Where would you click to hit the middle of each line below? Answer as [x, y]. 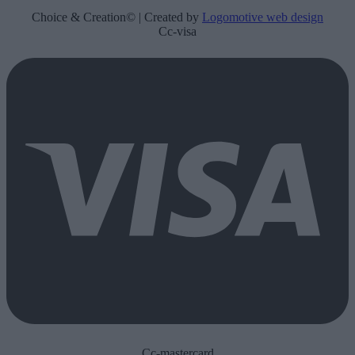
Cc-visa [177, 32]
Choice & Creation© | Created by [117, 17]
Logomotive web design [263, 17]
